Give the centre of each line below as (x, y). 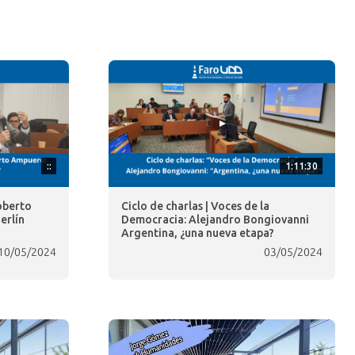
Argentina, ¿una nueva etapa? (198, 233)
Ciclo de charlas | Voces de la (195, 206)
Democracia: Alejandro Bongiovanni (215, 220)
